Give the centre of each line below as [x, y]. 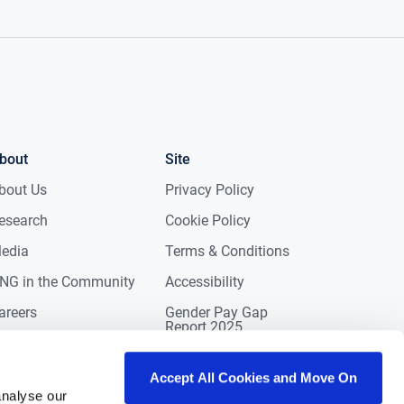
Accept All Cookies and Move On [253, 378]
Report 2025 [203, 327]
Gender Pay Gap [216, 313]
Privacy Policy [209, 190]
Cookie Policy [207, 221]
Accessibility [204, 282]
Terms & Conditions [227, 252]
